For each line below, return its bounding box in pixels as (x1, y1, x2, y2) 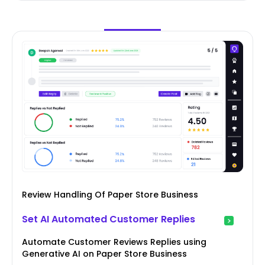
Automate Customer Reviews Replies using (22, 236, 206, 248)
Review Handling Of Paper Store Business (22, 189, 198, 201)
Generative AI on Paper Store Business (22, 248, 187, 260)
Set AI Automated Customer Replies (22, 212, 195, 227)
